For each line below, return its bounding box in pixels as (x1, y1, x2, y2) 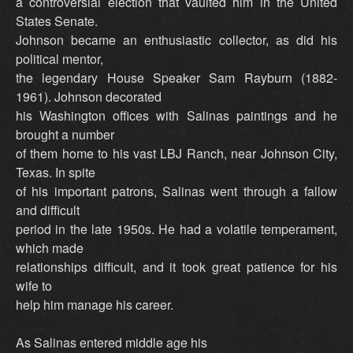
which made (16, 239, 84, 258)
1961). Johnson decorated (16, 87, 162, 106)
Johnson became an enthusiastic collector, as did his (16, 31, 337, 50)
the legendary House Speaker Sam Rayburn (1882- (16, 69, 337, 87)
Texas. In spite (16, 163, 95, 182)
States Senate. (16, 12, 98, 31)
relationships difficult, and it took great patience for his (16, 258, 337, 277)
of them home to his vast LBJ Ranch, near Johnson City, (16, 144, 337, 163)
